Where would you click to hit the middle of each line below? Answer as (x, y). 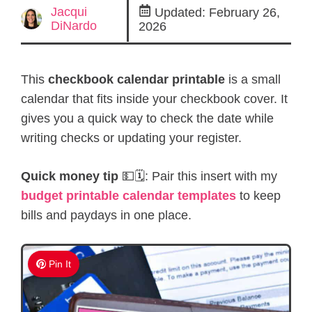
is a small (253, 80)
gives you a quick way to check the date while (147, 119)
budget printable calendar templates (128, 196)
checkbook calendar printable (136, 80)
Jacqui (69, 11)
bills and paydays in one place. (106, 216)
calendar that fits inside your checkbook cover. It (154, 99)
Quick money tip (70, 177)
